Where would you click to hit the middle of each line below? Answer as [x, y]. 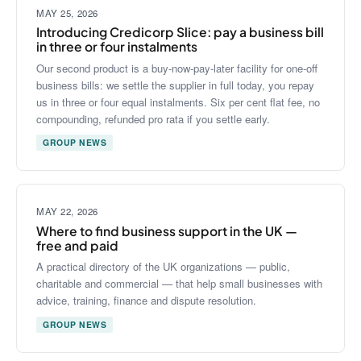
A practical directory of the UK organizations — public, [163, 267]
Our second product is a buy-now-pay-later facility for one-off [177, 68]
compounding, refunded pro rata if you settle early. [153, 118]
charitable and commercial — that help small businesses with [179, 284]
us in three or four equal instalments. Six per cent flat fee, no [178, 102]
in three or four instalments [117, 47]
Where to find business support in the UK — [167, 230]
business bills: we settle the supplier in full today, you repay [175, 85]
